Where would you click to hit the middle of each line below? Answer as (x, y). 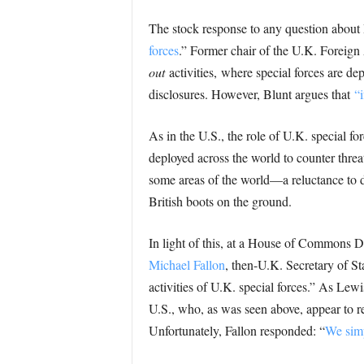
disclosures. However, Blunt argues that (251, 94)
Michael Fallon (186, 264)
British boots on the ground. (220, 201)
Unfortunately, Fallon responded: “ (236, 330)
